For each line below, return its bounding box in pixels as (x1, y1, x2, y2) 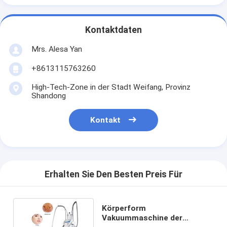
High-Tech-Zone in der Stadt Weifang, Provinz (31, 82, 191, 92)
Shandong (31, 91, 66, 100)
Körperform (101, 203, 146, 213)
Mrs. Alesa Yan (31, 44, 82, 54)
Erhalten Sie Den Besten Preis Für (45, 169, 182, 180)
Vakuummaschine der (101, 213, 182, 222)
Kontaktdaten (85, 25, 142, 35)
